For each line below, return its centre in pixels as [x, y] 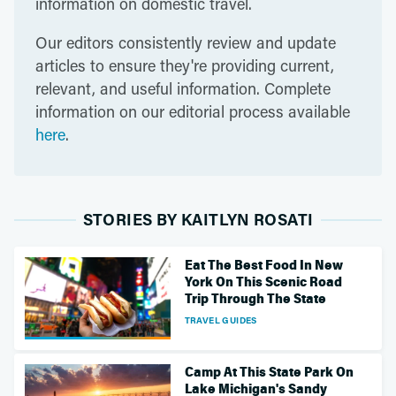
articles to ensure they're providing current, [185, 65]
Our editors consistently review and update [186, 42]
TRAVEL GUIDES [221, 320]
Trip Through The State [255, 299]
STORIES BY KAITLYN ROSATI [198, 219]
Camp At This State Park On [269, 372]
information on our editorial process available [193, 111]
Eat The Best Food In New [263, 265]
